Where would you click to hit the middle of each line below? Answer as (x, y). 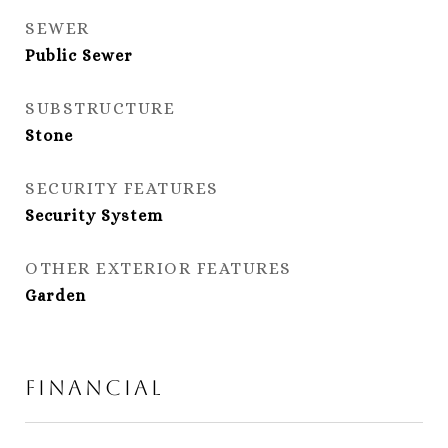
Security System (94, 215)
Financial (94, 387)
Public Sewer (79, 55)
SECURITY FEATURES (122, 188)
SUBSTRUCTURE (100, 108)
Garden (55, 295)
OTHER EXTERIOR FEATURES (158, 268)
